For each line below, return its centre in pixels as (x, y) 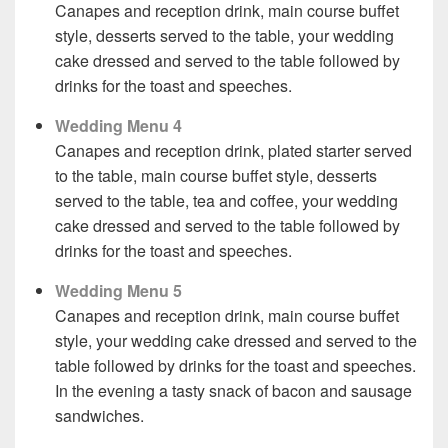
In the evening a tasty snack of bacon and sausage (233, 391)
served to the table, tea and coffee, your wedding (226, 201)
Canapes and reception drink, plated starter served (233, 151)
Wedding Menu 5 (118, 291)
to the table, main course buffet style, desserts (216, 176)
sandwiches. (99, 416)
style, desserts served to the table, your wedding (224, 36)
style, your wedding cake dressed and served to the (236, 341)
